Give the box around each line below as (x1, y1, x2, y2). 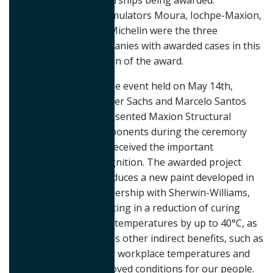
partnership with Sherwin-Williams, (90, 186, 250, 199)
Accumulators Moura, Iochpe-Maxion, (90, 9, 261, 22)
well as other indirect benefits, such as (90, 232, 263, 245)
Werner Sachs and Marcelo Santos (90, 94, 246, 108)
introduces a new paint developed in (90, 171, 254, 184)
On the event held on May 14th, (90, 79, 233, 93)
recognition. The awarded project (90, 155, 241, 169)
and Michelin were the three (90, 24, 218, 37)
